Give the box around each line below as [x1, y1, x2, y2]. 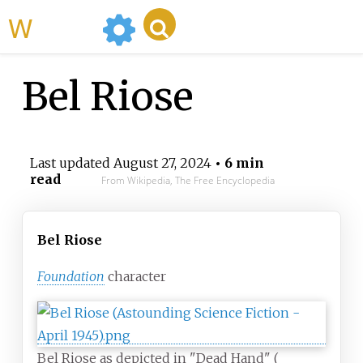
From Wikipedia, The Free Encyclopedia [100, 173, 275, 188]
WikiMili [32, 8, 96, 45]
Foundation [37, 268, 105, 285]
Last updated [29, 155, 113, 172]
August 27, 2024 [113, 155, 211, 172]
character [108, 268, 166, 285]
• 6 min [211, 155, 264, 172]
